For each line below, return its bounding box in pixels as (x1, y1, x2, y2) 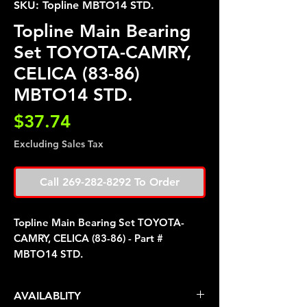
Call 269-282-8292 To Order (40, 175, 180, 188)
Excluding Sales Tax (14, 138, 103, 150)
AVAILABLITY (14, 289, 81, 302)
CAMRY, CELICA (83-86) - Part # (14, 232, 163, 245)
